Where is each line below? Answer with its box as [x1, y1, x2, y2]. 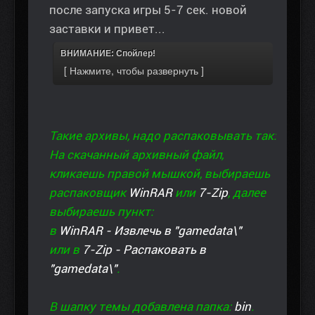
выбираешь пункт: [49, 205, 153, 219]
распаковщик [49, 186, 129, 200]
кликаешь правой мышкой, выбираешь [49, 167, 270, 181]
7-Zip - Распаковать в [82, 243, 206, 257]
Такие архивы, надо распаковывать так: [49, 129, 276, 143]
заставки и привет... [49, 22, 165, 37]
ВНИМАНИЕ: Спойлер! [60, 49, 155, 59]
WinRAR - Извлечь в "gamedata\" [59, 224, 241, 238]
